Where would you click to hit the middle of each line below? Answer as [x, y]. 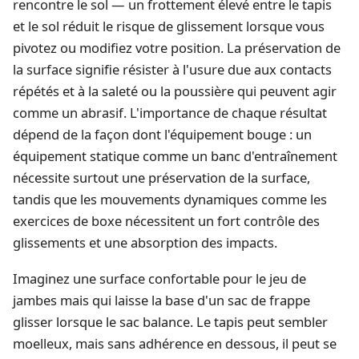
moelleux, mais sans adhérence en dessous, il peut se [175, 344]
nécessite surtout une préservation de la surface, [161, 178]
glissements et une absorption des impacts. [145, 243]
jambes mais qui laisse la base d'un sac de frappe [161, 301]
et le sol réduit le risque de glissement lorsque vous [169, 26]
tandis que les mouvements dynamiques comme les [170, 200]
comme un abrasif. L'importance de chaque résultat [170, 113]
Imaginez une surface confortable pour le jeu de [159, 279]
